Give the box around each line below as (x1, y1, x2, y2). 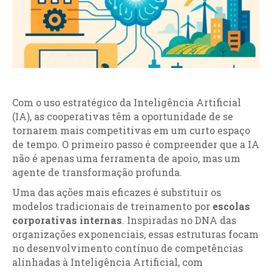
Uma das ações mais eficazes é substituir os (12, 186, 221, 199)
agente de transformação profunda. (12, 166, 182, 178)
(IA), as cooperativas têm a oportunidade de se (12, 110, 233, 123)
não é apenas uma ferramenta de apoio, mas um (12, 152, 240, 165)
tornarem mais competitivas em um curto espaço (12, 124, 250, 137)
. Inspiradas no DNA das (122, 214, 236, 226)
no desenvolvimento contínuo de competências (12, 242, 243, 254)
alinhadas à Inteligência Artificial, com (12, 256, 203, 268)
